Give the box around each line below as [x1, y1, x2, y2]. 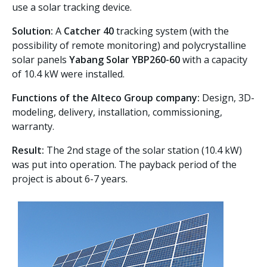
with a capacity [180, 52, 247, 66]
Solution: [12, 24, 53, 38]
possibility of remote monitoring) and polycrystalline [12, 38, 246, 52]
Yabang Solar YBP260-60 [69, 52, 180, 66]
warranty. [12, 119, 54, 133]
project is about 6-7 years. [12, 172, 128, 185]
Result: [12, 143, 44, 157]
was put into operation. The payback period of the [12, 157, 237, 171]
